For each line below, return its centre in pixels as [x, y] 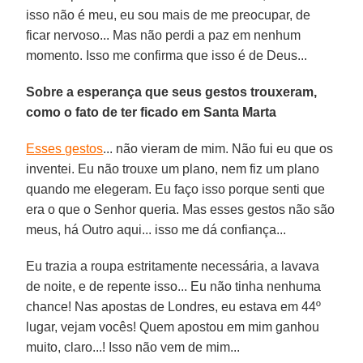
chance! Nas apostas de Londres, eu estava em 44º [174, 306]
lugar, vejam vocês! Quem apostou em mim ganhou [173, 327]
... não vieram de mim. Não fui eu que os [218, 148]
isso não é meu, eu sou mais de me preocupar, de [169, 15]
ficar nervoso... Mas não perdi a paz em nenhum [164, 35]
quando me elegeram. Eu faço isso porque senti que [176, 189]
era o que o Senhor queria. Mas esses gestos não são [181, 209]
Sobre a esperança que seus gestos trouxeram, [172, 92]
